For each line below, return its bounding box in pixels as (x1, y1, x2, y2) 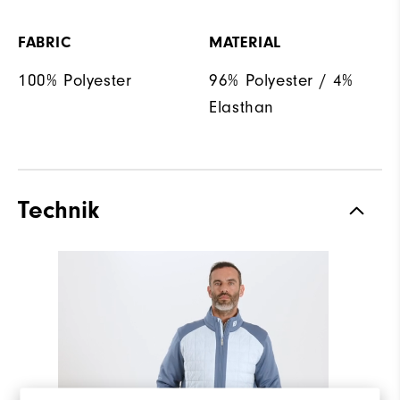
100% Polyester (18, 70, 132, 90)
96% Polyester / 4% (209, 70, 354, 90)
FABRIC (18, 32, 71, 52)
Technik (18, 195, 99, 224)
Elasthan (209, 96, 274, 117)
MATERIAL (209, 32, 281, 52)
